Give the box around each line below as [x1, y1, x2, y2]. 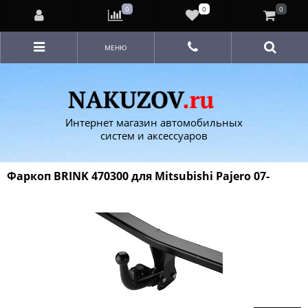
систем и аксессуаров [100, 128, 208, 142]
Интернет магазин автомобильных [65, 115, 243, 129]
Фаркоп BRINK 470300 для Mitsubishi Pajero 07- [7, 168, 269, 184]
